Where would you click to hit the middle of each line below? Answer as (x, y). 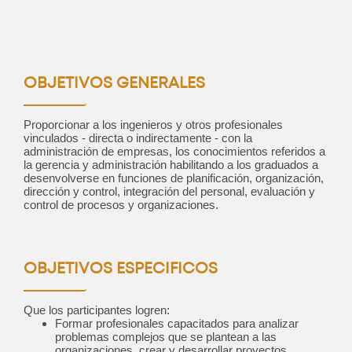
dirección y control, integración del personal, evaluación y (169, 192)
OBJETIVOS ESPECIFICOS (121, 269)
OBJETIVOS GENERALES (114, 84)
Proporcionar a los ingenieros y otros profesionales (153, 125)
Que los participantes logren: (97, 310)
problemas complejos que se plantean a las (166, 337)
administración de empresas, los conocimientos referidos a (174, 152)
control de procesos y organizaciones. (121, 205)
